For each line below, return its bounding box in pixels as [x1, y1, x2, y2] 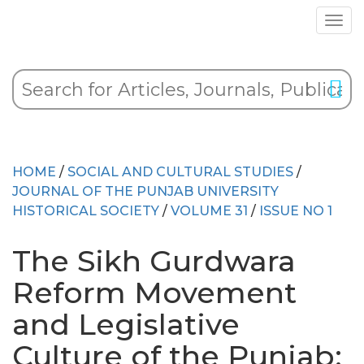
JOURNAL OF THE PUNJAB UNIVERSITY [12, 184, 279, 199]
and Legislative [12, 306, 240, 342]
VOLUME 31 [171, 203, 248, 219]
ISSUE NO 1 [259, 203, 332, 219]
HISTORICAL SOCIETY [12, 203, 159, 219]
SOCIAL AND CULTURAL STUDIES [67, 164, 293, 180]
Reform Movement [12, 275, 297, 310]
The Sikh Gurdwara [12, 243, 296, 279]
